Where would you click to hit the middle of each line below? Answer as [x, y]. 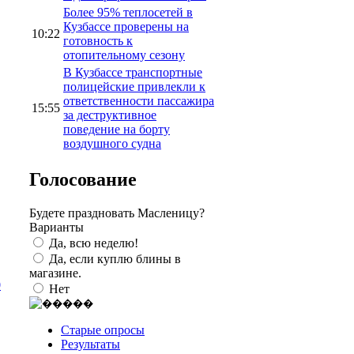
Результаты [90, 344]
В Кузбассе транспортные [133, 72]
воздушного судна [112, 143]
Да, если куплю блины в [115, 258]
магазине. [55, 273]
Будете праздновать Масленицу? [117, 213]
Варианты [56, 227]
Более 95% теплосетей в [128, 12]
